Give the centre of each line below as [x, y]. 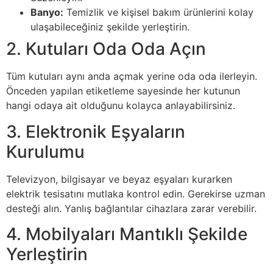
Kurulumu [45, 151]
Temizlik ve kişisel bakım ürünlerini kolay [158, 12]
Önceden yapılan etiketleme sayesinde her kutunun [123, 91]
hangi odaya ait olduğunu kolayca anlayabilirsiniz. [121, 106]
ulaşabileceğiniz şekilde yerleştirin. [110, 27]
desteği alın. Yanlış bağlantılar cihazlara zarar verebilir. [131, 208]
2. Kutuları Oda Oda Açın [106, 49]
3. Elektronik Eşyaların [96, 131]
